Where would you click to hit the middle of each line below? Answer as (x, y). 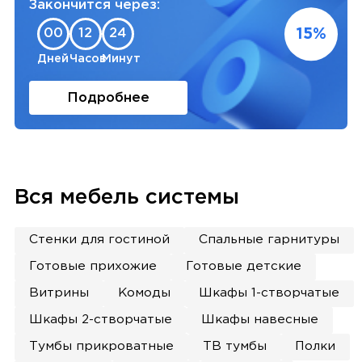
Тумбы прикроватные (101, 347)
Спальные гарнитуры (269, 240)
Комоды (144, 293)
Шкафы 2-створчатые (100, 320)
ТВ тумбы (234, 347)
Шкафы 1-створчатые (269, 293)
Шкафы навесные (259, 320)
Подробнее (108, 98)
